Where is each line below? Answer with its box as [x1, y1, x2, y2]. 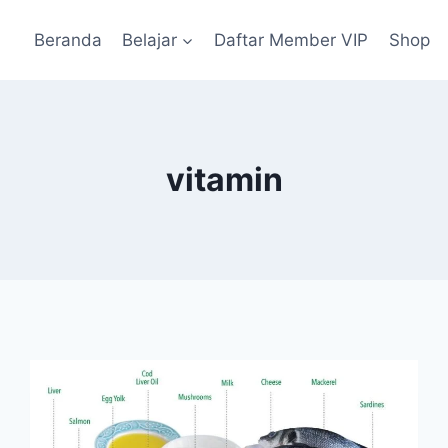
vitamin [165, 160, 283, 199]
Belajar [121, 29, 177, 50]
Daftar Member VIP [214, 29, 369, 50]
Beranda [33, 29, 102, 50]
